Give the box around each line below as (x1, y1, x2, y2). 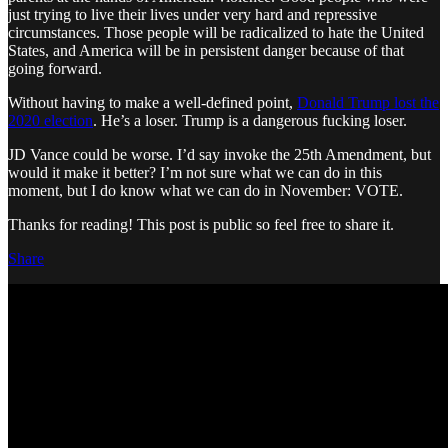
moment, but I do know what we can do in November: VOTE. (8, 181, 403, 199)
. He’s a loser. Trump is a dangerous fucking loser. (93, 111, 407, 129)
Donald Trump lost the (297, 93, 439, 111)
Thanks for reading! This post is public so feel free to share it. (8, 215, 394, 233)
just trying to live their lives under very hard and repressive (8, 5, 377, 23)
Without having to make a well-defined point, (8, 93, 297, 111)
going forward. (8, 59, 102, 77)
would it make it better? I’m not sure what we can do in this (8, 163, 382, 181)
